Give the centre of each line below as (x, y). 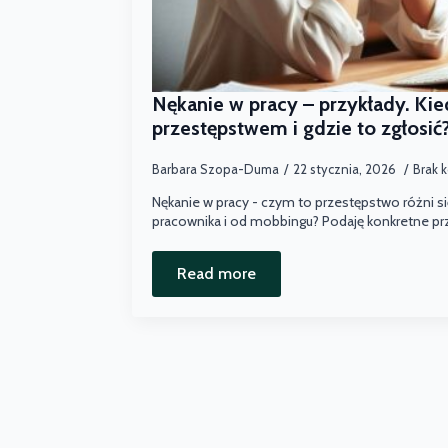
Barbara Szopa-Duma (215, 168)
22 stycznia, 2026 (346, 168)
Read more (216, 273)
